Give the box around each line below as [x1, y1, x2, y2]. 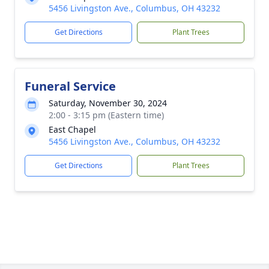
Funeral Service [25, 78, 116, 94]
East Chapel [49, 124, 96, 135]
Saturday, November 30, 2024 [49, 97, 167, 109]
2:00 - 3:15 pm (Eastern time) [49, 109, 164, 121]
